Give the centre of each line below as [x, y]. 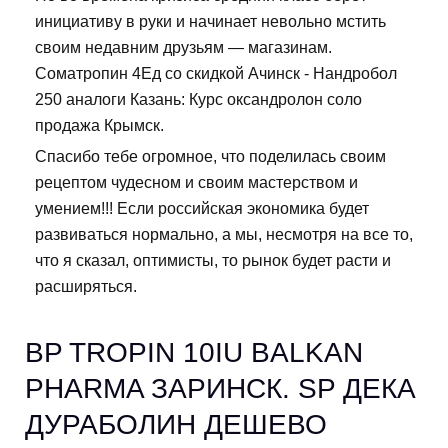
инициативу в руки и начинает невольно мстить [210, 21]
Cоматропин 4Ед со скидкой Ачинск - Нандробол [216, 73]
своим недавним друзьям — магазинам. [183, 47]
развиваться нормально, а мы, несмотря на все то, [224, 234]
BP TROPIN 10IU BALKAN [194, 352]
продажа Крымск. [99, 125]
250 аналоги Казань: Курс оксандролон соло [198, 99]
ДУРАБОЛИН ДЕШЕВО [176, 424]
